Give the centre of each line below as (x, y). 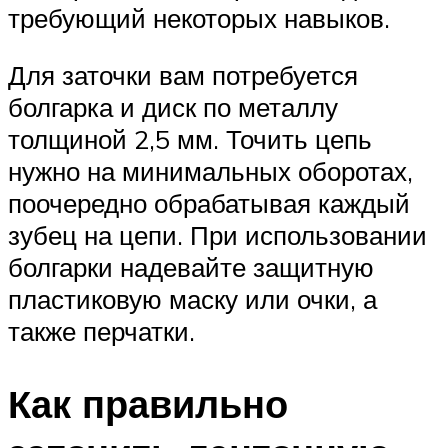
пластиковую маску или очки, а (192, 299)
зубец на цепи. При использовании (217, 235)
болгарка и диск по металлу (173, 107)
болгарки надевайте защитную (191, 267)
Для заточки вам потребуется (183, 75)
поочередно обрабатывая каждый (209, 203)
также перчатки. (101, 331)
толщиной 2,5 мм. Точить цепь (190, 139)
